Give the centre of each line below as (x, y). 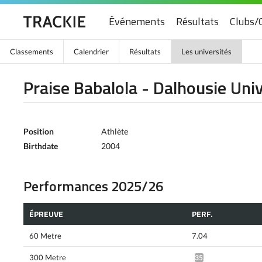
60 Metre (45, 235)
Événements (137, 21)
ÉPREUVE (46, 213)
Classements (32, 51)
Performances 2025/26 (93, 186)
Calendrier (91, 51)
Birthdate (41, 146)
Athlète (115, 131)
